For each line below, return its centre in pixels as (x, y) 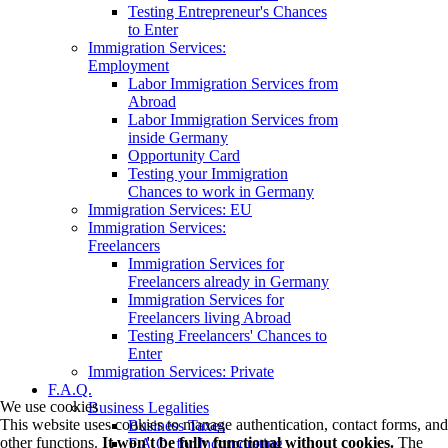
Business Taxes (176, 426)
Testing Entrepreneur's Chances (227, 12)
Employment (128, 66)
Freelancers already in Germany (228, 282)
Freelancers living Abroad (209, 318)
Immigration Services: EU (170, 210)
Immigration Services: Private (181, 372)
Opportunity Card (184, 156)
